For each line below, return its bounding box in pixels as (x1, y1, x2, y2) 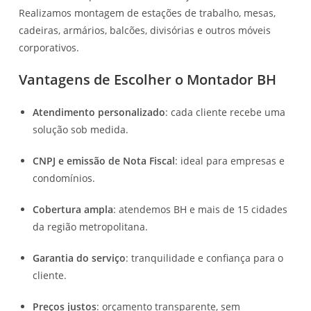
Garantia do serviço (33, 251, 126, 264)
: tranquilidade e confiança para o (126, 251, 284, 264)
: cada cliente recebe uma (165, 105, 286, 119)
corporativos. (19, 40, 80, 54)
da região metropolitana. (33, 219, 149, 233)
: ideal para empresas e (175, 153, 285, 167)
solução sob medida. (33, 122, 129, 136)
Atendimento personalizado (33, 105, 166, 119)
